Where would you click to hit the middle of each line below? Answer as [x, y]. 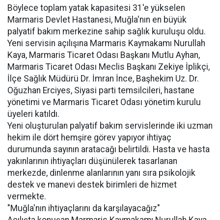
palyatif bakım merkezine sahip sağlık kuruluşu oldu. [107, 31]
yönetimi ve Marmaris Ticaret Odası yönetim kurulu [104, 102]
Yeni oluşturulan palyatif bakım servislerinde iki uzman [110, 125]
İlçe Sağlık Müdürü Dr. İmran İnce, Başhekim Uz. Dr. [103, 78]
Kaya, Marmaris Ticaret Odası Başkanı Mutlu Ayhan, [104, 55]
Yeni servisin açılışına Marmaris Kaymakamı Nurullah [106, 43]
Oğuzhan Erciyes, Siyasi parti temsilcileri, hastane [101, 90]
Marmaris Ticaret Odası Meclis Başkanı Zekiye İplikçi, [109, 67]
